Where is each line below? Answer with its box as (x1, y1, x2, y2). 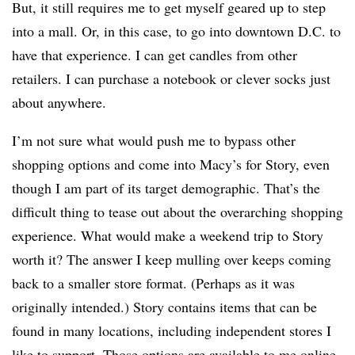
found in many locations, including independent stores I (12, 321, 331, 340)
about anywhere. (12, 93, 106, 112)
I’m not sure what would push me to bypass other (12, 131, 296, 150)
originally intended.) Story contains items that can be (12, 297, 317, 316)
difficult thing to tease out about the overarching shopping (12, 202, 343, 221)
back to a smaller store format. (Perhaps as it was (12, 273, 295, 292)
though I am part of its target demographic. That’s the (12, 178, 320, 197)
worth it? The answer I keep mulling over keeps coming (12, 250, 331, 269)
